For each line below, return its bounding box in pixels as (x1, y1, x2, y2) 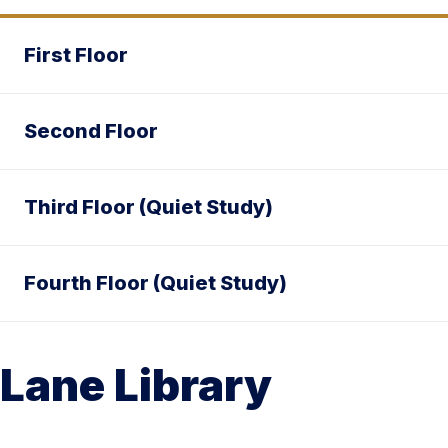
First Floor (24, 42, 128, 67)
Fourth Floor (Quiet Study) (24, 270, 287, 295)
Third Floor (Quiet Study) (24, 194, 273, 219)
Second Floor (24, 118, 158, 143)
